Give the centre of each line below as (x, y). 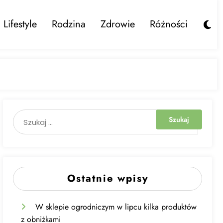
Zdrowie (118, 24)
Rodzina (69, 24)
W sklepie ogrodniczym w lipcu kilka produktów (116, 207)
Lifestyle (20, 24)
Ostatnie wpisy (108, 178)
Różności (169, 24)
